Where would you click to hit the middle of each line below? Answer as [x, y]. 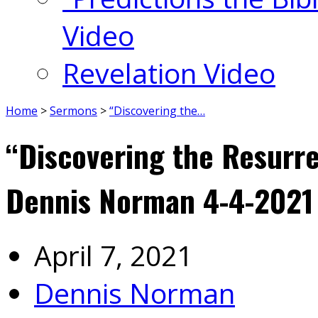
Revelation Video [169, 73]
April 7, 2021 [113, 255]
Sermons [73, 111]
